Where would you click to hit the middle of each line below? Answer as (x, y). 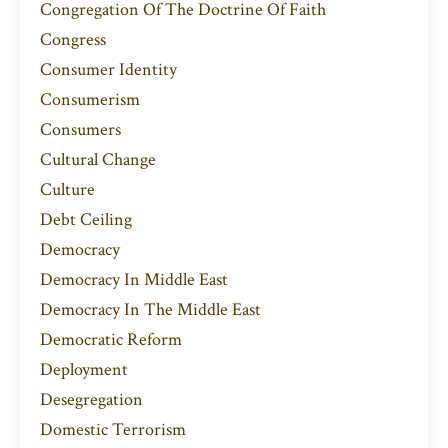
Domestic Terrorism (113, 430)
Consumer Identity (108, 70)
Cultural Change (98, 160)
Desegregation (91, 400)
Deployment (84, 370)
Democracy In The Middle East (150, 310)
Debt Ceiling (86, 220)
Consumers (80, 130)
